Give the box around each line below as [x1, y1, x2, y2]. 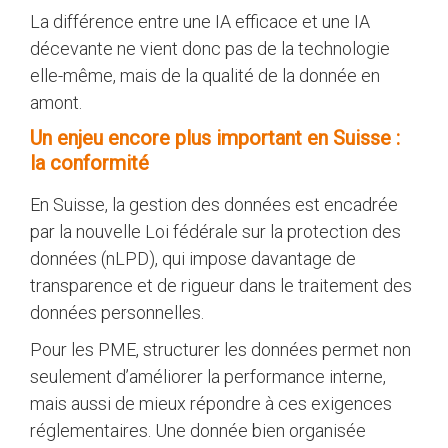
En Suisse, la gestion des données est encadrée [30, 193, 398, 215]
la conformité [30, 150, 149, 175]
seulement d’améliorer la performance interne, [30, 365, 386, 387]
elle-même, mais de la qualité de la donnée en [30, 64, 380, 86]
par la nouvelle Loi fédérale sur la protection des [30, 220, 401, 242]
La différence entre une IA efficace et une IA [30, 10, 370, 32]
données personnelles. [30, 301, 204, 323]
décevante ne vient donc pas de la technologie [30, 37, 390, 59]
